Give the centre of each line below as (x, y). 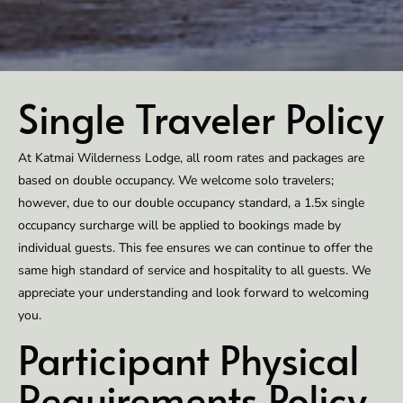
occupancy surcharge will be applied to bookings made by (179, 226)
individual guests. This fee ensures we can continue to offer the (195, 248)
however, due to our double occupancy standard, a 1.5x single (191, 203)
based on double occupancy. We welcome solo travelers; (176, 181)
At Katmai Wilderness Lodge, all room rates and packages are (191, 158)
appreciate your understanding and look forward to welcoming (193, 293)
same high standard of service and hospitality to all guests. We (194, 271)
